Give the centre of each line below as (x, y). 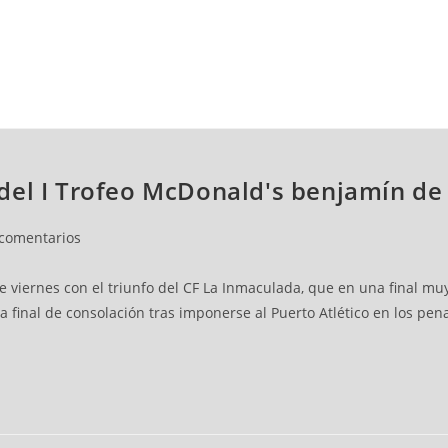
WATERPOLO (256, 108)
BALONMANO (131, 108)
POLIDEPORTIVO (391, 108)
